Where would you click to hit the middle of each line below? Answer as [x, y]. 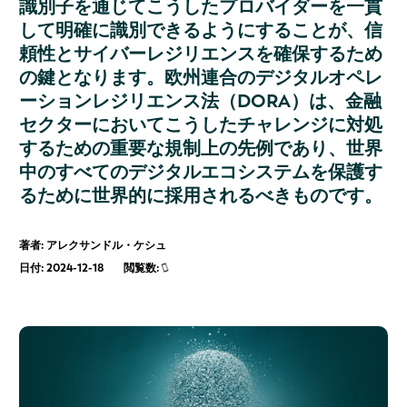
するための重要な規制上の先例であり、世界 [201, 149]
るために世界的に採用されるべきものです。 [201, 196]
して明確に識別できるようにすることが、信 [201, 30]
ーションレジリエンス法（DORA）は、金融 [200, 101]
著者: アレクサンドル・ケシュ [93, 246]
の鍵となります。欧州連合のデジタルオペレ [201, 78]
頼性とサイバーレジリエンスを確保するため [201, 54]
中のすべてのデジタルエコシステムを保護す [201, 172]
